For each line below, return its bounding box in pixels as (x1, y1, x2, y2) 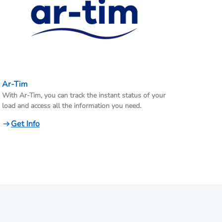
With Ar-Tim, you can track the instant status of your (2, 91, 166, 101)
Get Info (11, 118, 40, 130)
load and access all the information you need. (2, 101, 141, 111)
